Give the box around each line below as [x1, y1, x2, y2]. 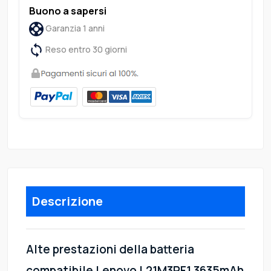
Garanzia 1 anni [44, 22, 105, 34]
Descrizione [32, 193, 103, 210]
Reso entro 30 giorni [44, 44, 127, 56]
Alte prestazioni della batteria [26, 241, 194, 258]
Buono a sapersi [29, 4, 106, 18]
